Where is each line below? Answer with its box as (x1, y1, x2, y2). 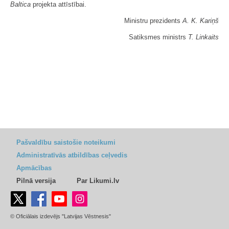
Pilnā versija (16, 177, 56, 185)
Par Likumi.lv (77, 177, 119, 185)
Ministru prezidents (124, 17, 182, 25)
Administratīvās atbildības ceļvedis (16, 151, 127, 159)
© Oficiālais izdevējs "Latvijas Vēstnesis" (10, 213, 111, 219)
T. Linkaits (188, 33, 219, 41)
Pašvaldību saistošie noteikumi (16, 139, 116, 146)
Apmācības (16, 164, 52, 172)
